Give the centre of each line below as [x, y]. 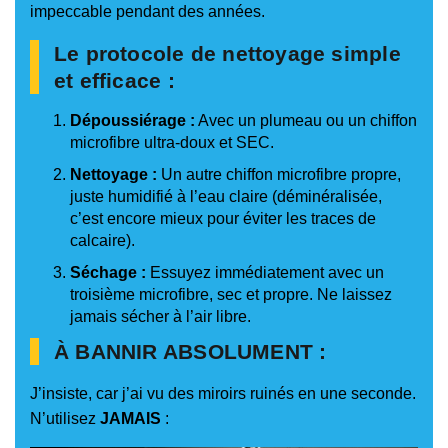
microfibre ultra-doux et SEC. [172, 143]
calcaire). [102, 241]
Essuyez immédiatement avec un [265, 273]
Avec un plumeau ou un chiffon [306, 121]
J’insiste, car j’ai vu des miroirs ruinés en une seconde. [223, 394]
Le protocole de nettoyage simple [227, 54]
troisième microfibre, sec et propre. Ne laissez [231, 295]
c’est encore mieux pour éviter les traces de [223, 219]
